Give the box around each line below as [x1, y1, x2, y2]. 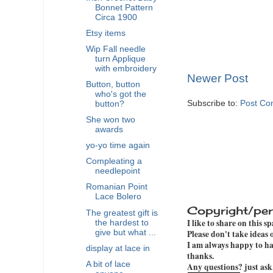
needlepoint [94, 166, 140, 176]
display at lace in [85, 243, 150, 253]
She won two [85, 115, 135, 124]
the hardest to [94, 218, 149, 227]
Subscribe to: [187, 98, 240, 108]
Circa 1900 [94, 12, 137, 22]
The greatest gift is [85, 208, 158, 218]
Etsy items [85, 28, 126, 38]
